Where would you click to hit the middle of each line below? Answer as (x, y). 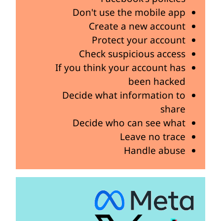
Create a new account (137, 26)
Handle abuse (155, 150)
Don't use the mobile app (129, 12)
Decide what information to (124, 95)
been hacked (157, 81)
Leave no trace (153, 136)
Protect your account (139, 40)
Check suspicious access (132, 54)
